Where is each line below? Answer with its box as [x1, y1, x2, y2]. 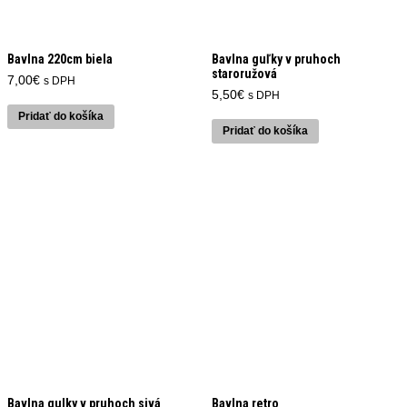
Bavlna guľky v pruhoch [211, 51, 341, 66]
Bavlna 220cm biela [7, 51, 113, 66]
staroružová [211, 65, 277, 81]
